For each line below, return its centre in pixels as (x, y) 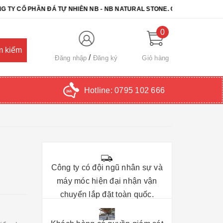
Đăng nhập (71, 58)
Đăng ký (105, 58)
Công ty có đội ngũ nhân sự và (107, 167)
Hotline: (99, 90)
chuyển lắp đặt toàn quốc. (107, 194)
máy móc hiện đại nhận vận (107, 181)
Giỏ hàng (156, 58)
